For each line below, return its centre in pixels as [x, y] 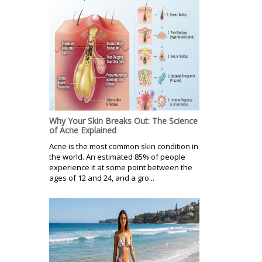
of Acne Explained [83, 130]
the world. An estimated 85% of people [117, 157]
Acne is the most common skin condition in [124, 146]
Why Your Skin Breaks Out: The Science [123, 121]
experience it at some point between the [121, 168]
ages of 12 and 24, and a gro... [102, 178]
